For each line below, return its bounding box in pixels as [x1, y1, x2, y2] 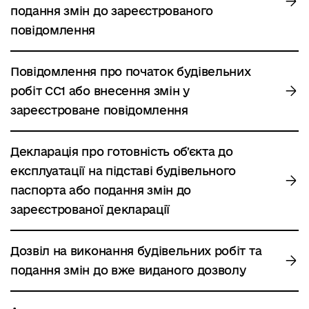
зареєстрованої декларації [10, 203, 170, 216]
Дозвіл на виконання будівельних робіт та [10, 244, 262, 257]
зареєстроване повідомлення [10, 103, 188, 117]
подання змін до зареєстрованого [10, 4, 214, 17]
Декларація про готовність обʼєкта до [10, 145, 233, 158]
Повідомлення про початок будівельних [10, 65, 251, 78]
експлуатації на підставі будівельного [10, 164, 237, 177]
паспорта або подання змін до [10, 183, 192, 197]
